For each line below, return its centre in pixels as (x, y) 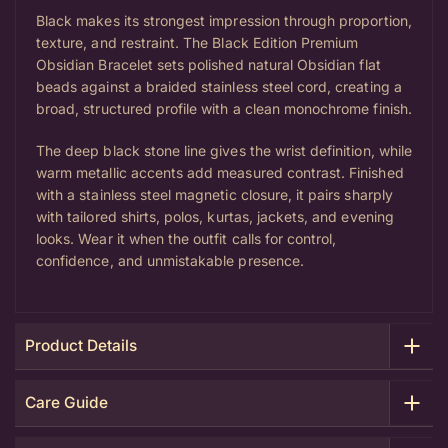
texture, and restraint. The (124, 42)
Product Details (81, 345)
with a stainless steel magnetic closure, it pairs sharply (214, 194)
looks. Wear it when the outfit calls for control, (186, 238)
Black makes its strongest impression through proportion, (224, 20)
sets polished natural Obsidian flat (266, 64)
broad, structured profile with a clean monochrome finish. (224, 108)
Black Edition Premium (285, 42)
